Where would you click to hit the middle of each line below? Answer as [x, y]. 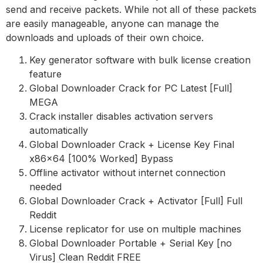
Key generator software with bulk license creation [140, 60]
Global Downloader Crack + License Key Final [132, 145]
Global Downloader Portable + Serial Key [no [131, 243]
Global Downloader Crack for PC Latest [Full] [131, 88]
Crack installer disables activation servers [121, 117]
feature [45, 74]
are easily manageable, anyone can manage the [112, 23]
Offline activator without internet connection [127, 173]
